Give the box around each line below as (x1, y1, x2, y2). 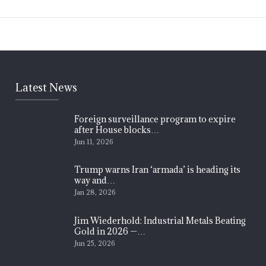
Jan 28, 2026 (74, 188, 115, 197)
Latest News (15, 80, 77, 94)
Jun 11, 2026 (74, 137, 113, 146)
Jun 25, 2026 (74, 238, 115, 248)
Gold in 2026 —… (74, 225, 145, 237)
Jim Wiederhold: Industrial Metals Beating (74, 214, 246, 226)
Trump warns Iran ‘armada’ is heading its (74, 164, 240, 176)
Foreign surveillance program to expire (74, 113, 236, 125)
